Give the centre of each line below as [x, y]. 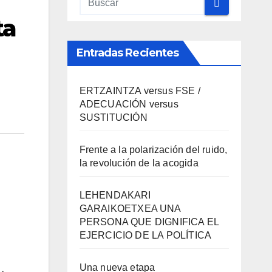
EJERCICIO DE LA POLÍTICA [145, 235]
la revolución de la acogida [139, 163]
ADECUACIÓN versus [129, 104]
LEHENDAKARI [115, 195]
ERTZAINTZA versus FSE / [140, 91]
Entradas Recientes [127, 53]
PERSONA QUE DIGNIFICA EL [149, 222]
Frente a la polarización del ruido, [153, 150]
